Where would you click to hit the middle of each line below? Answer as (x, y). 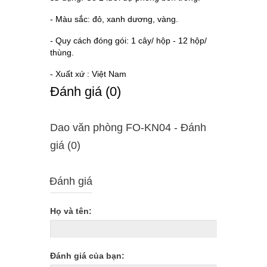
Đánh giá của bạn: (87, 256)
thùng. (62, 52)
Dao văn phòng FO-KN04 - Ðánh (128, 128)
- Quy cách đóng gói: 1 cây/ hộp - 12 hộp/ (128, 41)
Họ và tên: (71, 211)
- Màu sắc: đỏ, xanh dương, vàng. (114, 19)
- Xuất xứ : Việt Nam (88, 74)
